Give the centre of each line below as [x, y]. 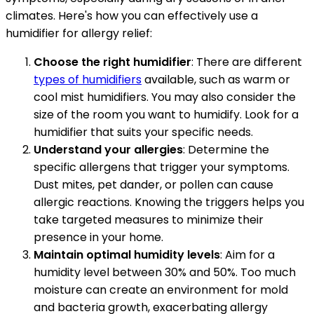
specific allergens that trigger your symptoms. [162, 168]
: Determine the [226, 150]
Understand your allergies [108, 150]
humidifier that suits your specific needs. [143, 132]
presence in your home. [98, 238]
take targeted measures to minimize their [149, 220]
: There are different [247, 62]
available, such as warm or [216, 80]
